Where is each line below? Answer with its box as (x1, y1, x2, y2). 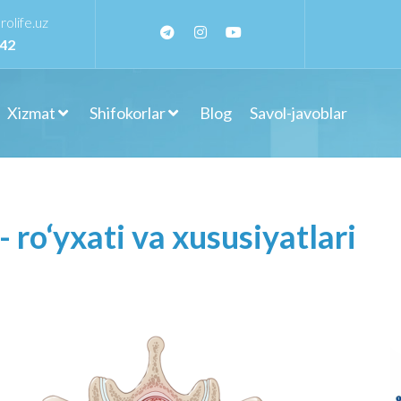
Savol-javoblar (249, 103, 347, 123)
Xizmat (6, 103, 55, 123)
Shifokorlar (89, 103, 166, 123)
